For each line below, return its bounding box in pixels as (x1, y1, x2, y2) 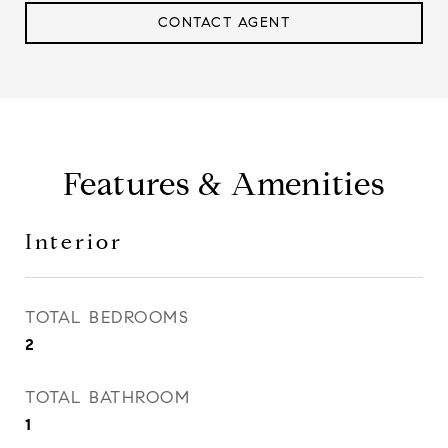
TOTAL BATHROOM (25, 387, 190, 408)
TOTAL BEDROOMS (25, 307, 189, 328)
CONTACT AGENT (157, 14, 291, 31)
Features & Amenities (62, 164, 386, 204)
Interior (25, 229, 123, 255)
